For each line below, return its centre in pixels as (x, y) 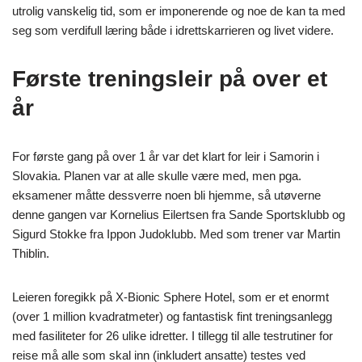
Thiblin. (31, 253)
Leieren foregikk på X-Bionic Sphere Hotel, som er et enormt (170, 297)
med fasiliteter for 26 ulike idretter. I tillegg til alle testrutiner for (173, 335)
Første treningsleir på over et (170, 78)
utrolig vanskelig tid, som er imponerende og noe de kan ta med (179, 11)
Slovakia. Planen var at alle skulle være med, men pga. (157, 175)
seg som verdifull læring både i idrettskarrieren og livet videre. (173, 30)
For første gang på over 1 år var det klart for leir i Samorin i (166, 156)
